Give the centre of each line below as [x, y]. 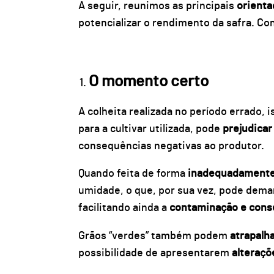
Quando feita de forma [133, 174]
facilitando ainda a [124, 208]
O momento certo [150, 81]
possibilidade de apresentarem [155, 253]
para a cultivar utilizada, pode [150, 129]
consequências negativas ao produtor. [171, 146]
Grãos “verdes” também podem [154, 236]
